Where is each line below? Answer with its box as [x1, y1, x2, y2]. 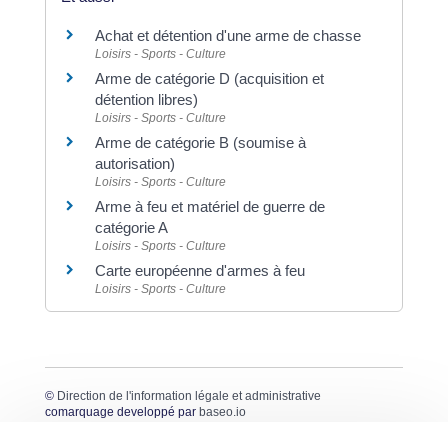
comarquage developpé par [44, 404, 199, 419]
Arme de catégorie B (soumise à [94, 133, 306, 151]
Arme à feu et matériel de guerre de [94, 197, 325, 215]
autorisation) [94, 154, 175, 172]
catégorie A [94, 218, 168, 236]
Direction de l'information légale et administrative [56, 388, 321, 403]
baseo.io [198, 404, 246, 419]
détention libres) [94, 90, 198, 108]
